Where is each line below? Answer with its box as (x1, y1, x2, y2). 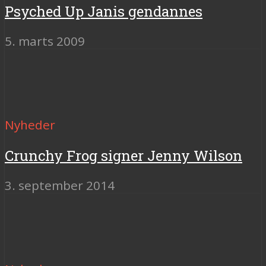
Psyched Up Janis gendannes (5, 1, 202, 21)
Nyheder (5, 116, 55, 133)
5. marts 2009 (5, 32, 85, 49)
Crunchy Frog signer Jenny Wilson (5, 145, 242, 165)
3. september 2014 (5, 176, 115, 194)
